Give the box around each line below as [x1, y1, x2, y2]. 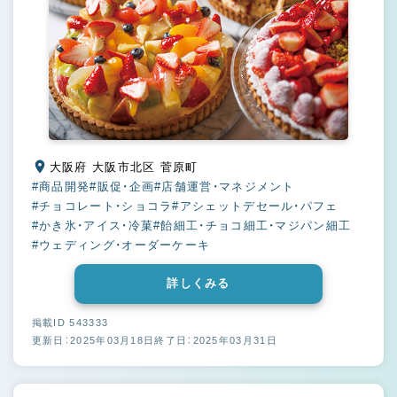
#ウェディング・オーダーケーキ [31, 237, 211, 252]
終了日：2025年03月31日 [154, 334, 277, 346]
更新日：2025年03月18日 [31, 334, 155, 346]
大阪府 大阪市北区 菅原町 [160, 160, 198, 174]
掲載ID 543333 [31, 316, 109, 328]
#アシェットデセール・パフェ [172, 198, 339, 213]
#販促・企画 [90, 179, 155, 193]
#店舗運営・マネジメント [154, 179, 295, 193]
